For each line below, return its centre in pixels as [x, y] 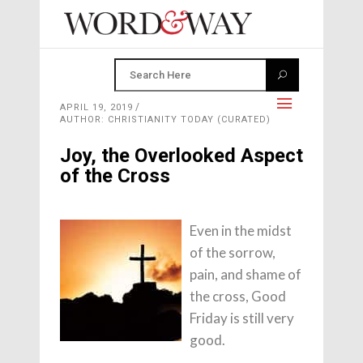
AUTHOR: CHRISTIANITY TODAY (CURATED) [165, 120]
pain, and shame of [246, 274]
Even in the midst [241, 231]
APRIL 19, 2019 [96, 107]
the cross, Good [238, 296]
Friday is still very [242, 318]
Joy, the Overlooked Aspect [181, 156]
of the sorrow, [233, 252]
